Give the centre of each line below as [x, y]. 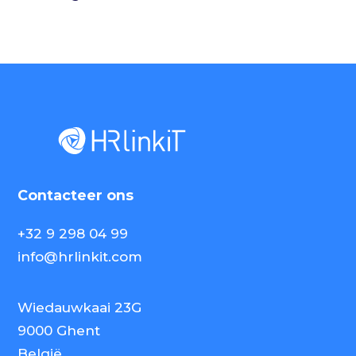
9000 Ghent [59, 330]
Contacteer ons [76, 195]
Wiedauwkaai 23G [80, 307]
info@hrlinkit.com [80, 256]
